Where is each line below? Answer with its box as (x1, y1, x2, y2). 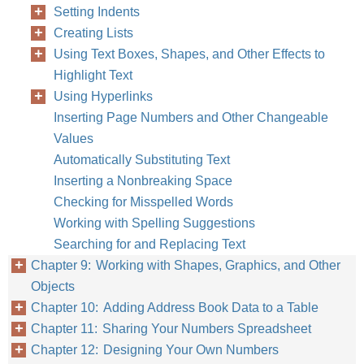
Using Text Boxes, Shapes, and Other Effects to (54, 47, 325, 61)
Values (54, 132, 93, 145)
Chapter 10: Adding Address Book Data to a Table (31, 301, 318, 314)
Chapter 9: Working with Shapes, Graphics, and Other (31, 258, 340, 272)
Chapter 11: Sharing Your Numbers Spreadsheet (31, 322, 311, 336)
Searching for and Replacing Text (54, 237, 245, 251)
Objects (31, 279, 75, 293)
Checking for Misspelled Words (54, 195, 233, 209)
